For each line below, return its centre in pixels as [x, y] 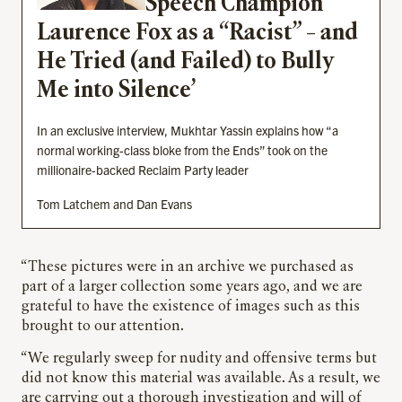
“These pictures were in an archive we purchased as [188, 268]
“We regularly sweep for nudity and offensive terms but [199, 359]
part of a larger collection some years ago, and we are [192, 288]
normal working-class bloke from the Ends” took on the [182, 150]
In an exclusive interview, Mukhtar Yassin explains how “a [188, 131]
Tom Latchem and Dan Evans [114, 204]
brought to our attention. [105, 327]
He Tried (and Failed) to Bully [185, 63]
